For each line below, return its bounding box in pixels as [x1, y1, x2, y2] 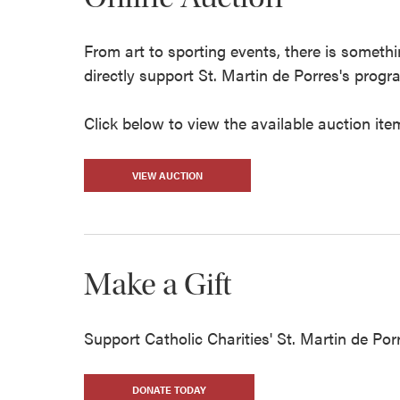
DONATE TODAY [132, 383, 207, 397]
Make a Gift [84, 265, 232, 303]
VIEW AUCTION [132, 168, 204, 182]
